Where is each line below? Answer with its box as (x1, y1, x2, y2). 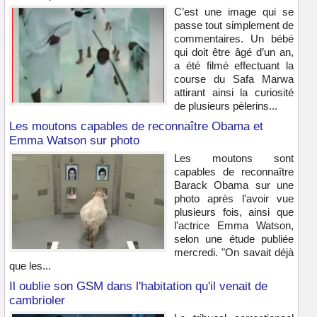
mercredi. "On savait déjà (174, 246, 294, 259)
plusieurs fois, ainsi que (174, 206, 294, 219)
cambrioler (9, 294, 65, 308)
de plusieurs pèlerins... (174, 100, 277, 113)
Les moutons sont (174, 152, 294, 165)
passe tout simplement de (174, 19, 294, 32)
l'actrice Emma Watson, (174, 219, 294, 232)
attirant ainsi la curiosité (174, 86, 294, 99)
